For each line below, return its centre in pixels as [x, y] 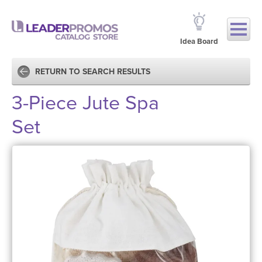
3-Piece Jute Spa [85, 103]
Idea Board [199, 42]
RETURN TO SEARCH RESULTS [93, 72]
